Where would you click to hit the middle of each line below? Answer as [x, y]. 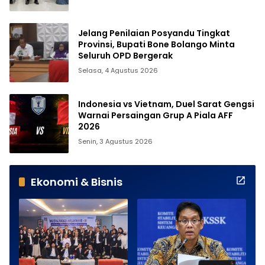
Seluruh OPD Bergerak [125, 56]
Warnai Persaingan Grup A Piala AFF [156, 116]
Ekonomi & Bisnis [77, 182]
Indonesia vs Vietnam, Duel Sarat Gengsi [166, 104]
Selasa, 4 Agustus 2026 [118, 71]
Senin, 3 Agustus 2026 [115, 142]
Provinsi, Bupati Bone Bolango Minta [156, 45]
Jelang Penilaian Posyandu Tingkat [154, 33]
